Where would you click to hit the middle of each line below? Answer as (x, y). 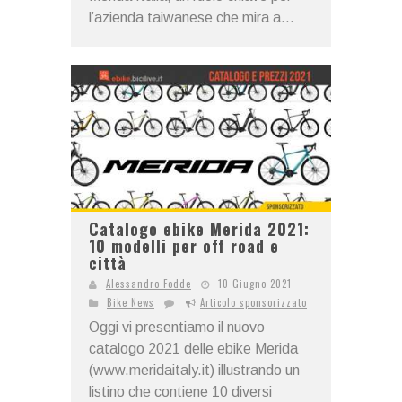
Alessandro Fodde (149, 283)
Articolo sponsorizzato (253, 302)
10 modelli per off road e (184, 245)
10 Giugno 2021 (255, 283)
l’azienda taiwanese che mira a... (192, 18)
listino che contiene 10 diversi (180, 391)
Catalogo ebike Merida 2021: (199, 228)
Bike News (131, 302)
